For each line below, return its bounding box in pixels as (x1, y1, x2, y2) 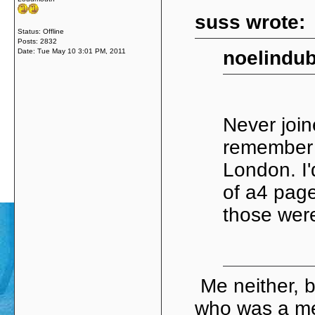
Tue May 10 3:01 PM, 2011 (37, 47, 126, 55)
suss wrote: (195, 11, 305, 33)
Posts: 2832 (18, 37, 57, 45)
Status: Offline (18, 27, 64, 35)
